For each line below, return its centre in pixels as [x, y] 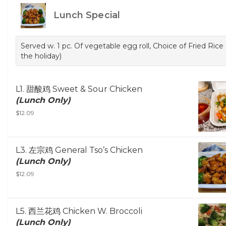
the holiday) [41, 56]
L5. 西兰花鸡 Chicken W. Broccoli [79, 211]
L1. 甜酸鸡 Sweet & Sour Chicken [79, 89]
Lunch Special [86, 15]
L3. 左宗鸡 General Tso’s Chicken [79, 150]
